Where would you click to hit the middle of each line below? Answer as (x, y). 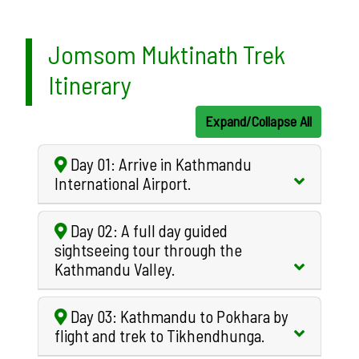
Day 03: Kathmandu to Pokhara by (178, 316)
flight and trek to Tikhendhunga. (159, 335)
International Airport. (123, 183)
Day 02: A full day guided (147, 230)
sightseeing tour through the (148, 249)
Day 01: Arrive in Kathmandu (159, 163)
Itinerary (90, 84)
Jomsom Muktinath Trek (167, 53)
